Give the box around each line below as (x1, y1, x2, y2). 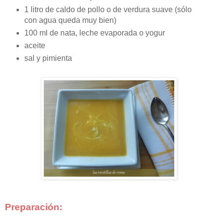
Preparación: (5, 201, 62, 212)
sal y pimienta (24, 54, 72, 62)
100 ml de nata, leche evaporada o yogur (24, 28, 165, 37)
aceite (24, 41, 45, 50)
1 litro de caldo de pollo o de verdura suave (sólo (24, 5, 192, 14)
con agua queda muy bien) (24, 16, 116, 24)
